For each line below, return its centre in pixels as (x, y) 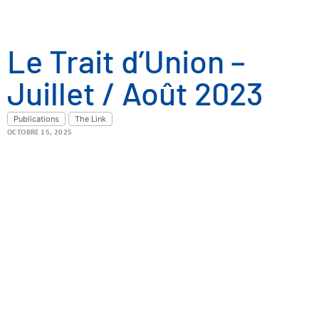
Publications (36, 119)
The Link (90, 119)
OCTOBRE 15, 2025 (40, 133)
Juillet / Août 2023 (135, 93)
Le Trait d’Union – (126, 61)
